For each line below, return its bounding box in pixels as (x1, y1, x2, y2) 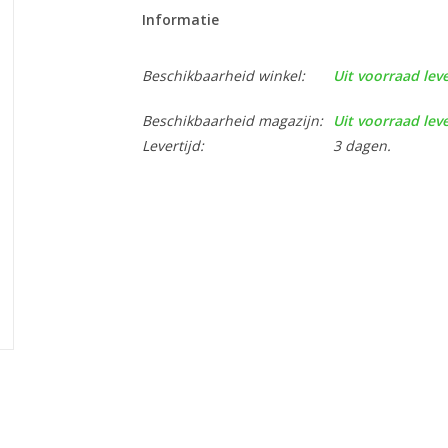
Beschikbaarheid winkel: (141, 66, 305, 85)
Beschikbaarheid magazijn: (141, 111, 323, 130)
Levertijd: (141, 136, 204, 155)
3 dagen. (332, 136, 391, 155)
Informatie (141, 10, 219, 29)
